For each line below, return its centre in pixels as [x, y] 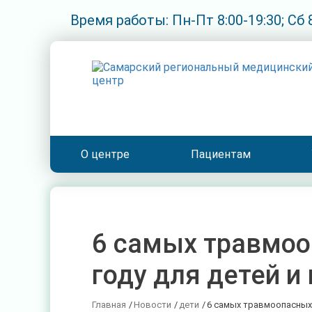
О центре [105, 154]
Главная [109, 305]
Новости [153, 305]
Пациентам [220, 154]
